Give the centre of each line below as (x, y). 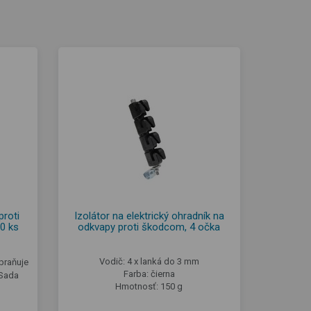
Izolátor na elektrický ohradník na (149, 216)
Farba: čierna (149, 274)
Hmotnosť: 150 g (149, 286)
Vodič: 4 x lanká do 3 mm (149, 261)
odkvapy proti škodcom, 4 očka (149, 227)
